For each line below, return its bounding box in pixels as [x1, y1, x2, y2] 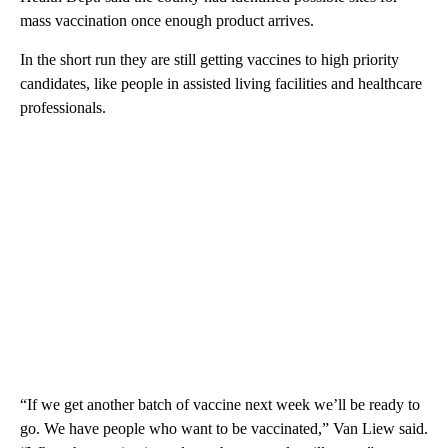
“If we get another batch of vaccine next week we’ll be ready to [20, 395, 420, 413]
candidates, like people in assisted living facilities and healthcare [20, 74, 422, 92]
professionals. [20, 98, 106, 116]
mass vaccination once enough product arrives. [20, 11, 314, 29]
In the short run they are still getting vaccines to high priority [20, 50, 399, 68]
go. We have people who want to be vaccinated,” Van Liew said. [20, 419, 428, 437]
